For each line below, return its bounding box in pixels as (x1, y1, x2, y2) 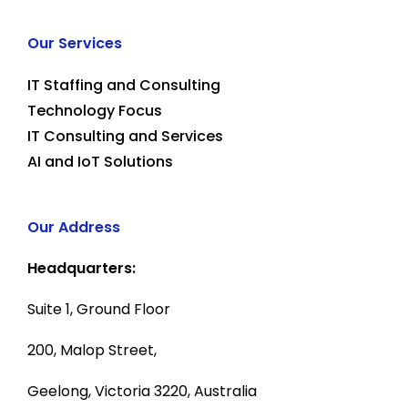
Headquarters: (27, 257, 136, 279)
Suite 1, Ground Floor (27, 298, 170, 320)
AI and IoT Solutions (27, 150, 173, 172)
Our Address (27, 216, 120, 238)
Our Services (27, 32, 122, 54)
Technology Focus (27, 99, 162, 121)
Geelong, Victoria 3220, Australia (27, 380, 257, 402)
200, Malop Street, (27, 339, 157, 361)
